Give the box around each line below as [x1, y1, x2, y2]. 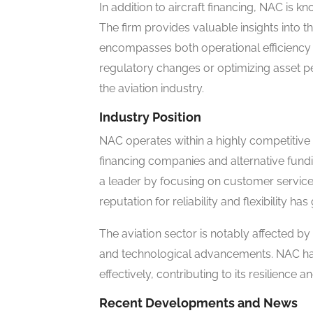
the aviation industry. [99, 82, 204, 96]
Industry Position [99, 110, 201, 125]
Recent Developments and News [99, 296, 298, 311]
